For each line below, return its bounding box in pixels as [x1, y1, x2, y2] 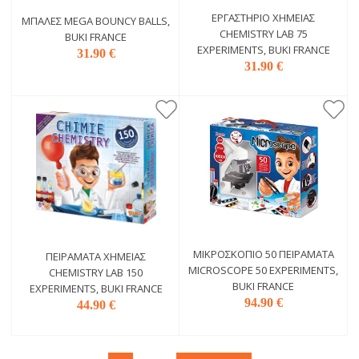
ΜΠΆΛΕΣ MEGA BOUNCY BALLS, [22, 13, 170, 28]
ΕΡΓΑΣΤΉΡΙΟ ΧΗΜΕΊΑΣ [212, 10, 315, 26]
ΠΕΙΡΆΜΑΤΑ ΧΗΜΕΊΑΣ [46, 248, 146, 264]
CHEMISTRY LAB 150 [49, 264, 143, 280]
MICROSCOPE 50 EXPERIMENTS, [188, 263, 338, 278]
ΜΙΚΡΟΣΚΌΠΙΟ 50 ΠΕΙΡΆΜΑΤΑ [192, 247, 334, 262]
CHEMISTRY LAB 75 [219, 26, 308, 42]
